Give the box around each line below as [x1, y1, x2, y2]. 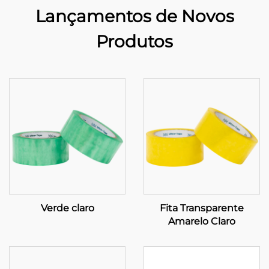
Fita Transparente [160, 202, 244, 214]
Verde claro [40, 202, 94, 214]
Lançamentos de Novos [35, 6, 234, 26]
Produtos [96, 31, 173, 52]
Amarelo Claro [168, 216, 235, 227]
